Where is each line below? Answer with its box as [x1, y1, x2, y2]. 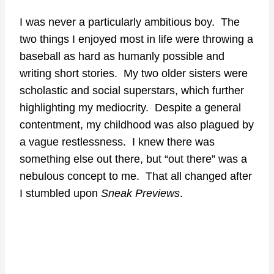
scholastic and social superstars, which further [20, 84, 244, 97]
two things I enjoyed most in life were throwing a [20, 33, 253, 46]
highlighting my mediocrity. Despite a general [20, 102, 241, 114]
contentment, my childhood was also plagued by [20, 119, 254, 131]
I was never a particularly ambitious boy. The [20, 16, 240, 29]
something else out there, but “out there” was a [20, 153, 247, 166]
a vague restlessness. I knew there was [20, 136, 215, 149]
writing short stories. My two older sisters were [20, 67, 248, 80]
